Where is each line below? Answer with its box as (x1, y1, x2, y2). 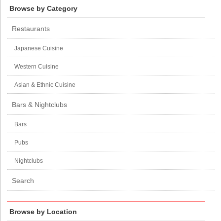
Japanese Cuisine (14, 44, 64, 52)
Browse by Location (9, 207, 77, 216)
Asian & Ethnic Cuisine (14, 81, 76, 88)
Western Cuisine (14, 63, 59, 70)
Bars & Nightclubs (12, 100, 68, 109)
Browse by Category (9, 4, 78, 12)
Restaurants (12, 24, 50, 33)
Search (12, 176, 35, 184)
